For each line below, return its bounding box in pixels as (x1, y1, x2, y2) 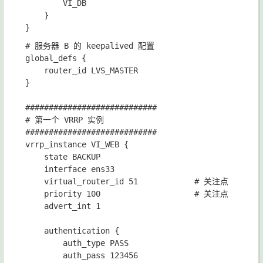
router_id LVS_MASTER (25, 66, 138, 76)
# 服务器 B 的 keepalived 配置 (25, 41, 154, 51)
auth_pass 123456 (25, 251, 138, 261)
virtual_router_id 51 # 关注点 (25, 177, 228, 187)
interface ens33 (25, 164, 114, 174)
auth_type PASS (25, 238, 129, 248)
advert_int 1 (25, 201, 100, 211)
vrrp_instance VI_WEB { (25, 140, 129, 150)
